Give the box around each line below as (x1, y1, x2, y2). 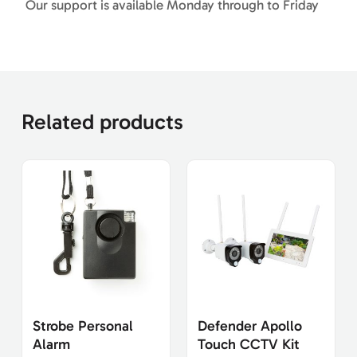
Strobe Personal (32, 316, 133, 335)
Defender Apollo (198, 316, 303, 335)
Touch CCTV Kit (198, 335, 300, 353)
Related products (21, 108, 183, 135)
